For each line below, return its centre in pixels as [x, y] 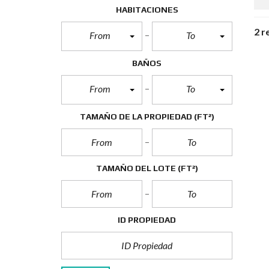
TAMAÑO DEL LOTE [137, 168]
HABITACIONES [147, 10]
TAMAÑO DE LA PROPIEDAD [137, 116]
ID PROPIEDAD [147, 220]
